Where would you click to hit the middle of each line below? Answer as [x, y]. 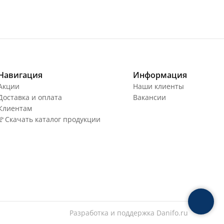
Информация [160, 75]
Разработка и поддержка [113, 213]
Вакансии [149, 97]
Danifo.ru [172, 213]
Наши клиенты [158, 86]
